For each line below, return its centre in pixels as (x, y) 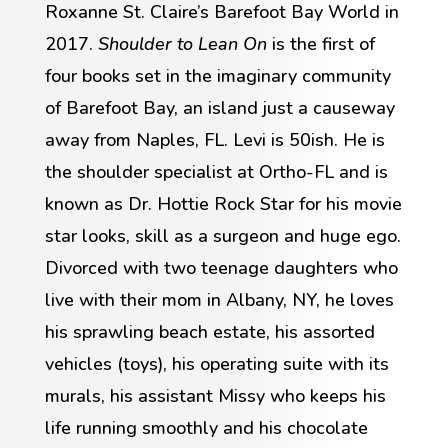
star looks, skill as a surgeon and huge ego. (222, 235)
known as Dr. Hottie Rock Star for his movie (223, 203)
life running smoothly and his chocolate (206, 427)
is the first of (320, 43)
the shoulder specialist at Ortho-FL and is (216, 171)
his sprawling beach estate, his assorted (209, 331)
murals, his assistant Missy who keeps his (215, 395)
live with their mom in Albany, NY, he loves (219, 299)
